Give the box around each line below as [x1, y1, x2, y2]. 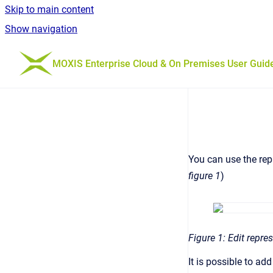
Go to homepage [52, 49, 124, 61]
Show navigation [5, 23, 77, 35]
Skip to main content [5, 4, 94, 15]
